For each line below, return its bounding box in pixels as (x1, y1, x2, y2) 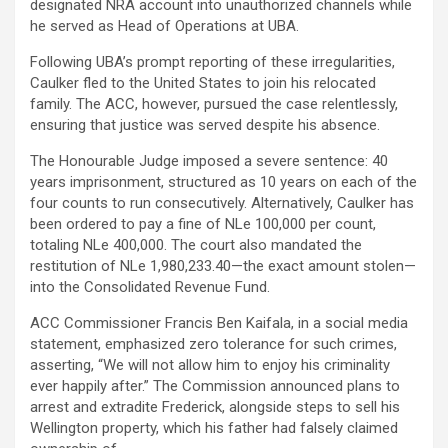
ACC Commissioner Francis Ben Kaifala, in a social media (30, 314, 408, 333)
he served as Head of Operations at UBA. (30, 17, 299, 36)
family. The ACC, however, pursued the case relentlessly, (30, 95, 398, 114)
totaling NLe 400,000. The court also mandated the (30, 236, 362, 255)
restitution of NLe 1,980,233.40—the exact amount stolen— (30, 257, 416, 276)
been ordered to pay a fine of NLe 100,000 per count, (30, 215, 376, 234)
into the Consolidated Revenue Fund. (30, 278, 270, 297)
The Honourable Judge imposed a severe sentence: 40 (30, 152, 388, 171)
